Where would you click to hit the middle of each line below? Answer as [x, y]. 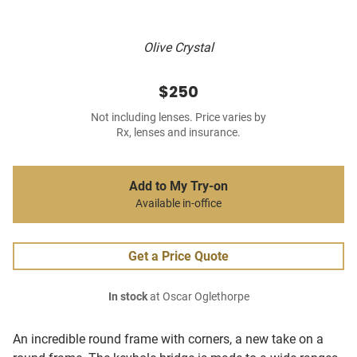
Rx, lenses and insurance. [178, 133]
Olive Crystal [178, 48]
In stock [127, 297]
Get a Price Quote [178, 257]
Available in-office [178, 204]
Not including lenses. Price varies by [178, 118]
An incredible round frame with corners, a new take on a [168, 339]
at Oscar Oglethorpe [198, 297]
